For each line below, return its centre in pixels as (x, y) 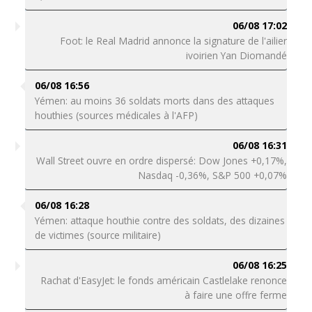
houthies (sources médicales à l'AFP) (117, 115)
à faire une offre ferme (236, 295)
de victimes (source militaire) (97, 235)
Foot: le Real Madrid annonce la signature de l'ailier (174, 41)
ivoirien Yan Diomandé (237, 55)
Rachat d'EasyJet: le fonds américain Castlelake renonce (164, 280)
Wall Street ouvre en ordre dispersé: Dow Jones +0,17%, (162, 161)
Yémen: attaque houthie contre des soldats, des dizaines (159, 220)
